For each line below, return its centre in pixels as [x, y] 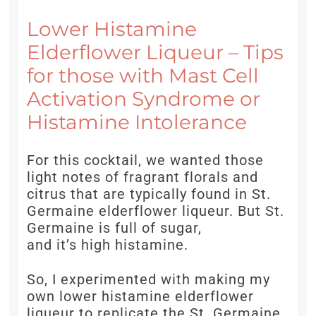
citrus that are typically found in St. [149, 194]
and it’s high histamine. [108, 245]
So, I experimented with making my [149, 280]
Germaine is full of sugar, [115, 228]
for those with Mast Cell [143, 76]
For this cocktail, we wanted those [146, 160]
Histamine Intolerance [137, 122]
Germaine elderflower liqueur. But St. [156, 211]
